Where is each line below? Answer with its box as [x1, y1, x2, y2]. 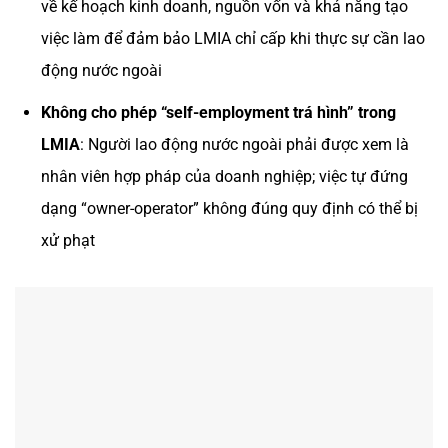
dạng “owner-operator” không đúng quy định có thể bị [40, 198, 418, 218]
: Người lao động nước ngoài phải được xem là [79, 134, 409, 154]
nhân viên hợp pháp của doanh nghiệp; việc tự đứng [40, 166, 408, 186]
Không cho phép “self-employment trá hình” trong [40, 102, 396, 122]
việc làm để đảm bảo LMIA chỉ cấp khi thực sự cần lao [40, 29, 425, 49]
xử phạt [40, 230, 95, 250]
